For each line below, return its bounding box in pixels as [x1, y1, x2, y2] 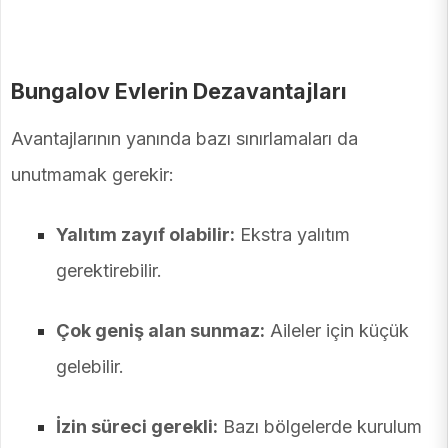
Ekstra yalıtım [235, 224, 350, 246]
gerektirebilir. [56, 260, 162, 282]
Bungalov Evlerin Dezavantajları [11, 78, 347, 105]
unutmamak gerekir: [11, 164, 174, 186]
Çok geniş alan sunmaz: [56, 320, 265, 342]
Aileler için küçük [265, 320, 409, 342]
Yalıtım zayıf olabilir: [56, 224, 235, 246]
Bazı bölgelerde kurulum [218, 416, 422, 438]
